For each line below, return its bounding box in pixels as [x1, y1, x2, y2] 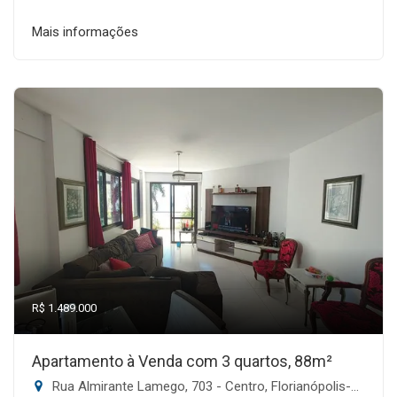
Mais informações [32, 24, 138, 40]
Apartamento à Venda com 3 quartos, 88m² [32, 352, 332, 370]
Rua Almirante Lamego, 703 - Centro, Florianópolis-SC [49, 378, 351, 394]
